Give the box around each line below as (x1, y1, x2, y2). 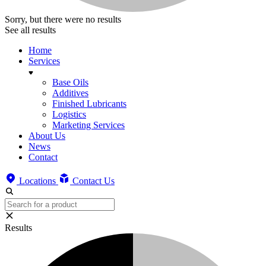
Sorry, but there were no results (5, 14, 121, 24)
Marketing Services (52, 120, 125, 130)
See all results (5, 25, 56, 35)
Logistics (52, 109, 86, 119)
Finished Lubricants (52, 99, 126, 109)
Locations (19, 176, 58, 186)
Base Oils (52, 77, 88, 87)
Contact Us (72, 176, 115, 186)
